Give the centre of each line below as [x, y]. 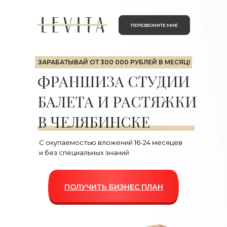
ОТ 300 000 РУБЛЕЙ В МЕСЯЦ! [139, 62]
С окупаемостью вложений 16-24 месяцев [111, 142]
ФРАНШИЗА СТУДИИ [113, 81]
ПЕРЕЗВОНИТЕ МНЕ [154, 25]
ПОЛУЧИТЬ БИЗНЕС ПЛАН [113, 187]
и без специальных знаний [84, 153]
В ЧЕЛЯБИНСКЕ [94, 122]
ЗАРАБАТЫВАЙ [63, 62]
